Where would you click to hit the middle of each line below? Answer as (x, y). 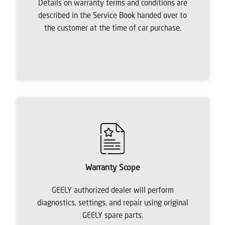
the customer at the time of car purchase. (113, 29)
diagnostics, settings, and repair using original (113, 203)
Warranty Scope (113, 168)
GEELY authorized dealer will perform (113, 191)
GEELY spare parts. (113, 216)
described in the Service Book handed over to (113, 16)
